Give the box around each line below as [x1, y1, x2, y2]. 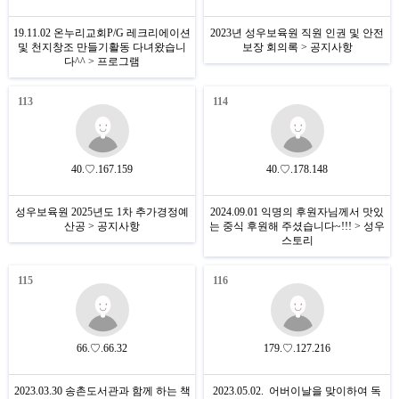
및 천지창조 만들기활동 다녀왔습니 [18, 41, 186, 53]
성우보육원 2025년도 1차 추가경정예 [15, 206, 189, 218]
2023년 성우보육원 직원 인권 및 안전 [210, 27, 384, 39]
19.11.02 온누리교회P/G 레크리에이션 [13, 27, 191, 39]
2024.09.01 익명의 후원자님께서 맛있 [210, 206, 384, 218]
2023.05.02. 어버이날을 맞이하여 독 [213, 385, 381, 397]
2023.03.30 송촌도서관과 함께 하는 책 [13, 385, 191, 397]
